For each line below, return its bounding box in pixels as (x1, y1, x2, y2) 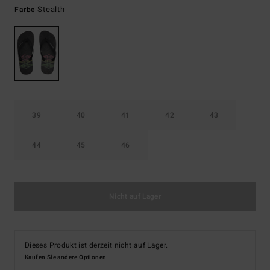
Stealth (37, 4, 65, 15)
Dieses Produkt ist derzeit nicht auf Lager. (25, 240, 168, 251)
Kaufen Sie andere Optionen (25, 253, 107, 262)
